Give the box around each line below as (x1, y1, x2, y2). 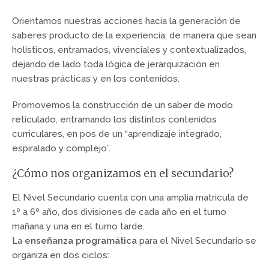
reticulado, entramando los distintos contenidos (12, 113, 217, 125)
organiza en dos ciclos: (12, 250, 109, 261)
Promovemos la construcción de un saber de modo (12, 99, 233, 110)
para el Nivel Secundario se (137, 235, 256, 247)
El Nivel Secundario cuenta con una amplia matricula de (12, 192, 249, 204)
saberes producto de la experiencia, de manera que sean (12, 29, 256, 41)
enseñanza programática (25, 235, 137, 247)
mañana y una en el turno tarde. (12, 221, 145, 232)
